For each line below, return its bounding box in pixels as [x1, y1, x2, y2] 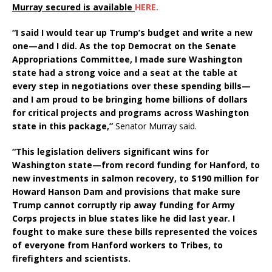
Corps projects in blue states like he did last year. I [12, 212, 235, 225]
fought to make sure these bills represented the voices [12, 226, 257, 238]
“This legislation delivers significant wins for [12, 146, 209, 158]
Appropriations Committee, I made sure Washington [12, 53, 242, 66]
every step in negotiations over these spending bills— [12, 80, 251, 92]
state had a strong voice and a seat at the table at [12, 67, 237, 79]
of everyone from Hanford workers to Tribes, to [12, 239, 223, 251]
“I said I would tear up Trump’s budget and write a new [12, 27, 253, 39]
